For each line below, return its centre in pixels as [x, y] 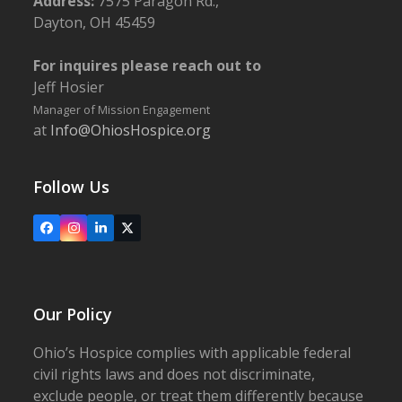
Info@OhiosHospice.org [131, 131]
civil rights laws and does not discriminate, [175, 375]
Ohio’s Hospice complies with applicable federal [192, 353]
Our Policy [73, 315]
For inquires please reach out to [148, 66]
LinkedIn [123, 232]
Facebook [74, 232]
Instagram [102, 232]
